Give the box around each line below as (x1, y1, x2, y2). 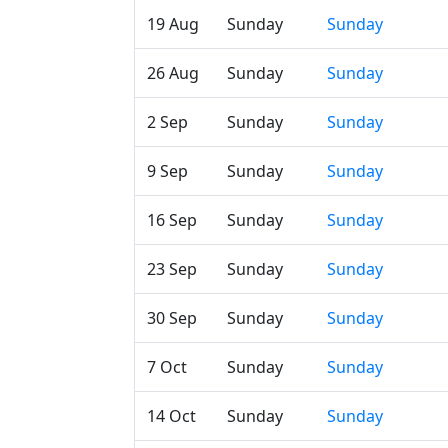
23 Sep (147, 258, 197, 280)
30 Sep (147, 307, 197, 329)
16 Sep (147, 209, 197, 231)
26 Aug (147, 62, 199, 84)
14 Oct (147, 405, 196, 427)
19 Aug (147, 13, 199, 35)
